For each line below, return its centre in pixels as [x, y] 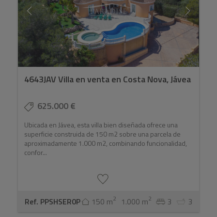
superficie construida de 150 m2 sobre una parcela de [103, 134]
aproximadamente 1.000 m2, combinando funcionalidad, [106, 143]
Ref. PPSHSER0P [53, 202]
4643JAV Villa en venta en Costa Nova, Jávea [108, 79]
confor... [36, 153]
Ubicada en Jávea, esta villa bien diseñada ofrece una [101, 125]
